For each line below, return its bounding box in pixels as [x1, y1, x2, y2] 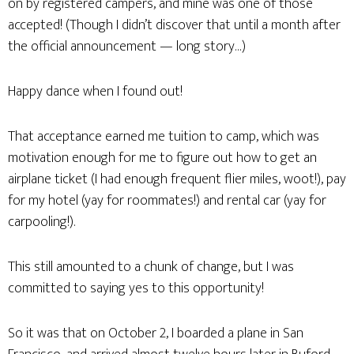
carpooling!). [8, 210, 75, 234]
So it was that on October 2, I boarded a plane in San [8, 322, 303, 345]
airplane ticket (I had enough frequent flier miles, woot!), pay [8, 168, 346, 191]
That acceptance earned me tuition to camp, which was [8, 125, 319, 149]
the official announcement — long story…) [8, 35, 246, 58]
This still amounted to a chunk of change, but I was [8, 255, 294, 279]
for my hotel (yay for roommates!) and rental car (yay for [8, 189, 326, 213]
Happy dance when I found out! [8, 80, 183, 104]
